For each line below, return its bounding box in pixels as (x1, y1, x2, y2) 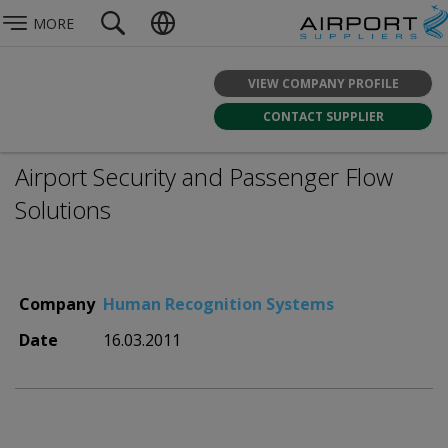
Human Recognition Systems (103, 293, 334, 315)
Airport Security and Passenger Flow (15, 160, 393, 193)
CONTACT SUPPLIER (262, 107, 384, 125)
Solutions (15, 193, 111, 226)
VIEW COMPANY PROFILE (247, 74, 399, 92)
